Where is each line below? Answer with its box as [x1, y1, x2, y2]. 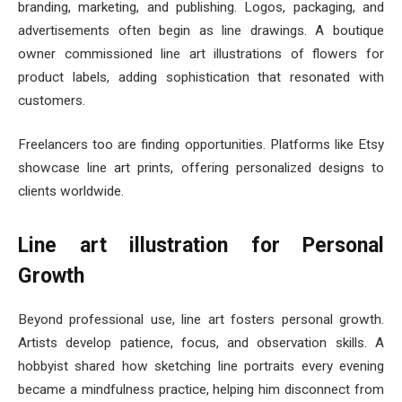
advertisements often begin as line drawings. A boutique [18, 22, 384, 39]
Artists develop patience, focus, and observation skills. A [18, 334, 384, 351]
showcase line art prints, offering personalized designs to [18, 160, 384, 177]
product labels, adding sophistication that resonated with [18, 68, 384, 85]
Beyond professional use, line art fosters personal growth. [18, 310, 384, 328]
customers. [18, 92, 85, 109]
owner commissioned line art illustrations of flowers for [18, 45, 384, 62]
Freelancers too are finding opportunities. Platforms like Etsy [18, 136, 384, 153]
